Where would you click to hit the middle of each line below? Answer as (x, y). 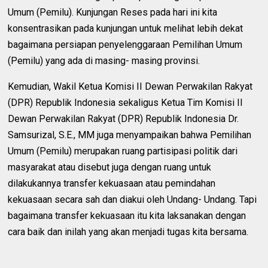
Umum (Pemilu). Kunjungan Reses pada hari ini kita (113, 12)
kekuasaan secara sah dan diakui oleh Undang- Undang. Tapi (133, 199)
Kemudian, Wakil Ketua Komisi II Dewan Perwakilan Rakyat (130, 86)
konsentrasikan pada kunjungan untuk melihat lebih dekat (126, 28)
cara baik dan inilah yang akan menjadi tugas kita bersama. (128, 232)
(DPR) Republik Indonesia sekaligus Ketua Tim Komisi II (126, 102)
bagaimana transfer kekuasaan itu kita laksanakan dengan (127, 215)
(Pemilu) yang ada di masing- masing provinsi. (104, 60)
